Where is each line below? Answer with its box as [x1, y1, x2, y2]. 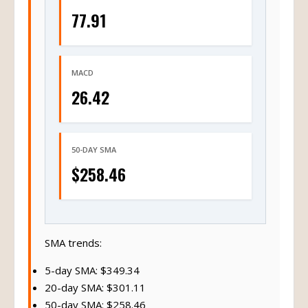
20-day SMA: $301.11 [45, 280, 146, 294]
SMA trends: [45, 236, 102, 250]
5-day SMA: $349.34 [45, 263, 140, 277]
